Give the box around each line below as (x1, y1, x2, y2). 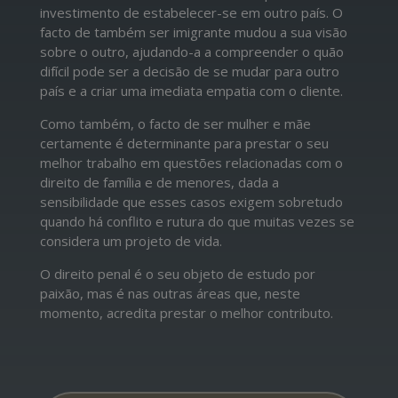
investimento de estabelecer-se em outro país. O (39, 3, 343, 21)
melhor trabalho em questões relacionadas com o (39, 153, 343, 171)
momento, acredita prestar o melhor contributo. (39, 303, 333, 322)
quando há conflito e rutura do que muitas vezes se (39, 211, 354, 230)
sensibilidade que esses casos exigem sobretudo (39, 192, 343, 211)
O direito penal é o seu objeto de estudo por (39, 264, 315, 283)
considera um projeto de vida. (39, 231, 222, 250)
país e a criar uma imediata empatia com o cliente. (39, 81, 343, 99)
